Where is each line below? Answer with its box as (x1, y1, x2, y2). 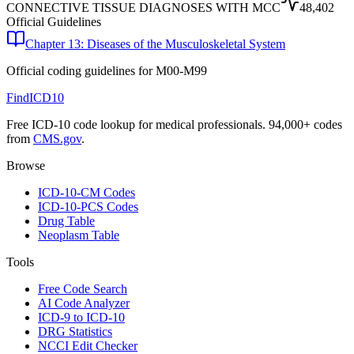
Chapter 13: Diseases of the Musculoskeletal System (25, 37, 285, 51)
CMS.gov (33, 132, 81, 146)
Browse (6, 159, 45, 173)
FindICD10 (6, 91, 64, 105)
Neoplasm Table (38, 228, 119, 243)
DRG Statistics (38, 325, 112, 339)
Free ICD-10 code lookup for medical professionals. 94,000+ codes (6, 118, 342, 132)
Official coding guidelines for (6, 64, 156, 78)
